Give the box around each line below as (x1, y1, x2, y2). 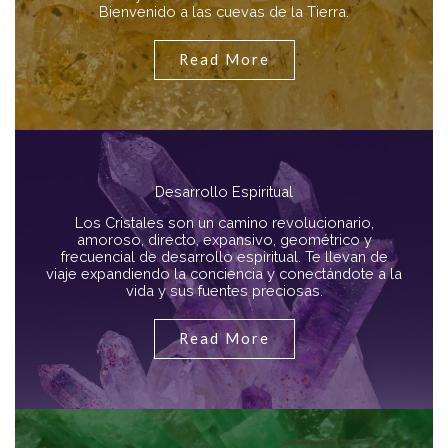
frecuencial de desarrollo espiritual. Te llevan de (60, 248, 388, 266)
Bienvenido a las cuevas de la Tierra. (99, 3, 349, 21)
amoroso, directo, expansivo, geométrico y (76, 231, 372, 249)
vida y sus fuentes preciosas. (125, 282, 323, 300)
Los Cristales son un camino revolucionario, (74, 214, 374, 232)
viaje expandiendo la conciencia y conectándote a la (46, 265, 402, 283)
